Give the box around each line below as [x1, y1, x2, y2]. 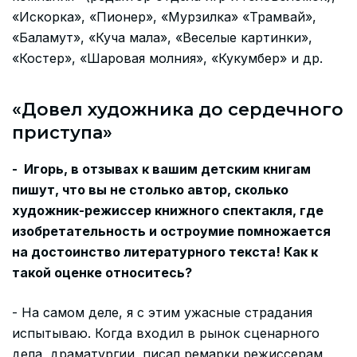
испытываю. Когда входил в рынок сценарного [12, 324, 320, 341]
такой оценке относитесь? [12, 264, 192, 280]
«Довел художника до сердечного [12, 99, 343, 121]
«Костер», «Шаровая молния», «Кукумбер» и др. [12, 50, 323, 66]
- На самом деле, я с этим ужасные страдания [12, 304, 312, 320]
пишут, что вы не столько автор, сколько [12, 181, 288, 198]
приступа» [12, 122, 112, 144]
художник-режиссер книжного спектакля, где [12, 202, 324, 218]
